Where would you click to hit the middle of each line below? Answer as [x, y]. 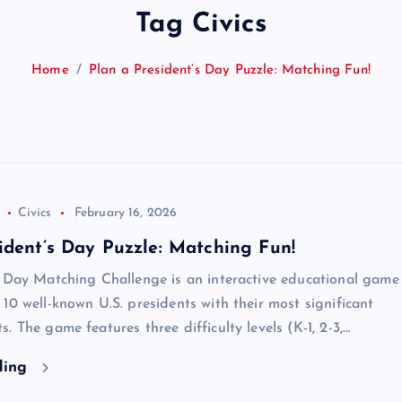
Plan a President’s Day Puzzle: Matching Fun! [229, 70]
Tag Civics [201, 24]
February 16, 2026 [126, 213]
